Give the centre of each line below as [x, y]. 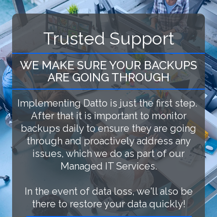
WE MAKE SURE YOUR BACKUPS [108, 65]
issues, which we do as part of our [108, 153]
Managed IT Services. [108, 166]
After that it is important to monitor [108, 116]
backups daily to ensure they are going [108, 128]
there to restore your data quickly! [108, 204]
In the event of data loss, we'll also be [108, 191]
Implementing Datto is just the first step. [108, 103]
